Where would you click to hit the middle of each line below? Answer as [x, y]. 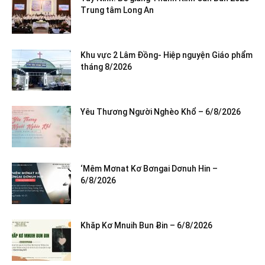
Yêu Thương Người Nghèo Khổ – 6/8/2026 [161, 112]
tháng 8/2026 [108, 67]
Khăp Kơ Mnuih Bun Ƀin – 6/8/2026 [146, 226]
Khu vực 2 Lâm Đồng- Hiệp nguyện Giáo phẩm [167, 55]
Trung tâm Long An [117, 10]
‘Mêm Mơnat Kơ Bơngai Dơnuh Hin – [149, 169]
